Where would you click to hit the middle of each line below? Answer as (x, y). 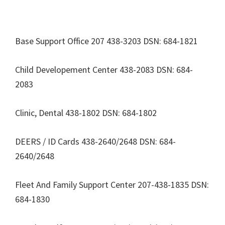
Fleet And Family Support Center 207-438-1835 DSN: (112, 185)
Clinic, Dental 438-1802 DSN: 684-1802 (86, 113)
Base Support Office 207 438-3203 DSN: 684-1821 (106, 41)
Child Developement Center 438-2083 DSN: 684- (104, 70)
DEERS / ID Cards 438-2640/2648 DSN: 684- (95, 141)
